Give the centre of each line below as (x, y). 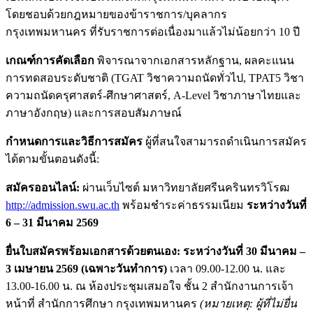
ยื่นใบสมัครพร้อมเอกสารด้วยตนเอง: (93, 251)
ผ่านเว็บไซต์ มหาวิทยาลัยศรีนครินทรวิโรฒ (184, 187)
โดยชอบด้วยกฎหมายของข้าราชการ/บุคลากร (116, 14)
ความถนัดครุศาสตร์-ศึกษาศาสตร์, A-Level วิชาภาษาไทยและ (153, 95)
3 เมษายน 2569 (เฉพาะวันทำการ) (86, 268)
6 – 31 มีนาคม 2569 (52, 222)
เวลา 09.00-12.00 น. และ (226, 268)
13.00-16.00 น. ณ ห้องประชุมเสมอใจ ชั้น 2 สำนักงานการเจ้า (150, 286)
